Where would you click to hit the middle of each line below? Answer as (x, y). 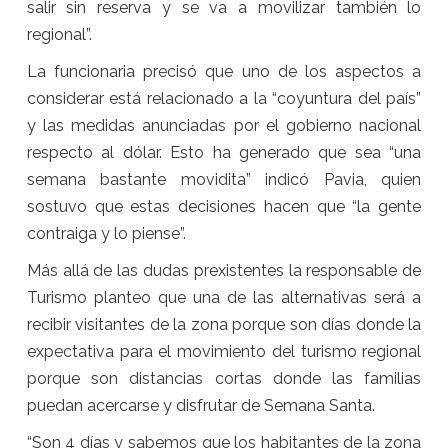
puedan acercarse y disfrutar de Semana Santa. (200, 406)
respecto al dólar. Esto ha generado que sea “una (224, 153)
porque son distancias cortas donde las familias (224, 379)
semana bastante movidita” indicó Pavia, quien (224, 180)
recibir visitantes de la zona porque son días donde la (224, 325)
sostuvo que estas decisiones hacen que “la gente (224, 207)
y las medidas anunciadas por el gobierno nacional (224, 126)
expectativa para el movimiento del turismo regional (224, 352)
